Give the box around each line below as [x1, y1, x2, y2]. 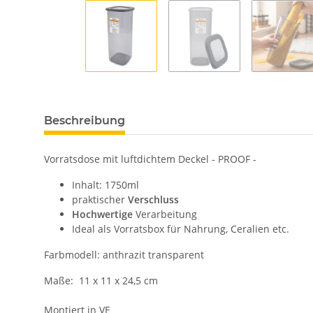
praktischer [72, 193, 128, 207]
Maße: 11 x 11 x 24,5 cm [44, 274, 158, 288]
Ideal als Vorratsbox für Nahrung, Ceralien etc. [72, 222, 289, 236]
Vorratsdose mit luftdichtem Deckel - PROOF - [44, 152, 256, 166]
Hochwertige [72, 208, 133, 221]
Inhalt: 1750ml [72, 178, 139, 192]
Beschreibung [44, 114, 125, 128]
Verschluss [128, 193, 179, 207]
